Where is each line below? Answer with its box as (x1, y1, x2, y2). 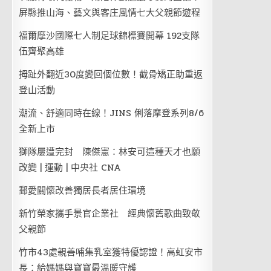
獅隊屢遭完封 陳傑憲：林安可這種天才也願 (19, 145, 201, 159)
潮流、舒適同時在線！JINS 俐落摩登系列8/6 (19, 106, 204, 120)
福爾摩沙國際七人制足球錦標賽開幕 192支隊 (19, 28, 200, 43)
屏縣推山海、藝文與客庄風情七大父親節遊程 (19, 5, 201, 20)
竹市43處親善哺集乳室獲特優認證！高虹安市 (19, 245, 203, 260)
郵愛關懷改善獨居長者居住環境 (19, 183, 146, 198)
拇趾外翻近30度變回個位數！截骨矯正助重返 (19, 67, 203, 82)
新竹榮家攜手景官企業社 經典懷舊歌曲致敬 (19, 206, 201, 221)
